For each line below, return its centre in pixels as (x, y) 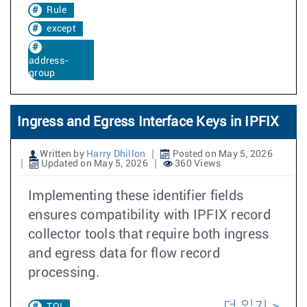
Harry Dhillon (116, 154)
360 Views (197, 164)
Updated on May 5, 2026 (94, 164)
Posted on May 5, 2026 (221, 154)
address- (49, 61)
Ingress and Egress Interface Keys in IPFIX (148, 122)
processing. (64, 273)
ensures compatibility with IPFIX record (149, 215)
